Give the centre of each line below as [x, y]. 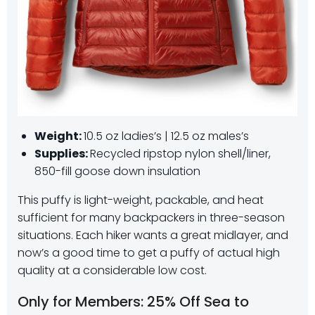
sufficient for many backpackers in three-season [151, 218]
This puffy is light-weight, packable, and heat [141, 200]
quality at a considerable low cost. [112, 271]
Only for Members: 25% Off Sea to [133, 302]
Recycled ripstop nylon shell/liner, [180, 154]
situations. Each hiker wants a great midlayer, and [153, 236]
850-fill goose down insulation [117, 172]
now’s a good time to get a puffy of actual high [149, 253]
